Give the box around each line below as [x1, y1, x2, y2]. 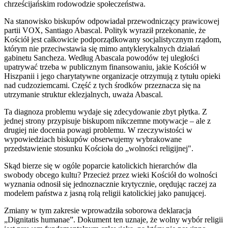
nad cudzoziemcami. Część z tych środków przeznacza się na [4, 80, 201, 90]
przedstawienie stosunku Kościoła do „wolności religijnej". [4, 144, 195, 153]
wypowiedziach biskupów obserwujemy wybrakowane [4, 134, 182, 144]
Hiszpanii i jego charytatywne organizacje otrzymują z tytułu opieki [4, 71, 220, 80]
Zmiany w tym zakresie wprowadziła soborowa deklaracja [4, 206, 191, 215]
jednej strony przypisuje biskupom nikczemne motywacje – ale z [4, 116, 211, 125]
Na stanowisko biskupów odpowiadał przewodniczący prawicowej [4, 16, 219, 25]
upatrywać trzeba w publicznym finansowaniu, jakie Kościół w [4, 62, 207, 71]
